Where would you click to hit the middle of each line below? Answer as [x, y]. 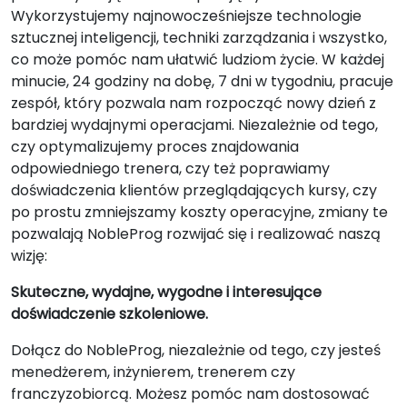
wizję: [29, 256]
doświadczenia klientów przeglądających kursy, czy [194, 190]
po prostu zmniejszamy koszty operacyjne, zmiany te [199, 212]
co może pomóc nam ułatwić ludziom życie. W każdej [198, 60]
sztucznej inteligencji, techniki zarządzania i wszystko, [199, 38]
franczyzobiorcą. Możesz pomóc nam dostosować [190, 394]
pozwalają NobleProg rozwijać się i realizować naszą [196, 234]
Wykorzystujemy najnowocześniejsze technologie [186, 16]
